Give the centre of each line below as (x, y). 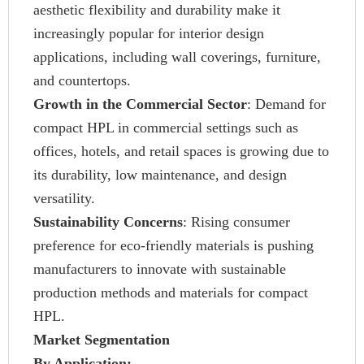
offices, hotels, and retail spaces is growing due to (181, 151)
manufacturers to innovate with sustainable (160, 269)
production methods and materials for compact (171, 292)
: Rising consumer (236, 222)
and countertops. (82, 80)
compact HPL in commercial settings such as (166, 128)
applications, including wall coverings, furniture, (177, 57)
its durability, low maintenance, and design (160, 175)
